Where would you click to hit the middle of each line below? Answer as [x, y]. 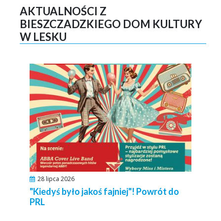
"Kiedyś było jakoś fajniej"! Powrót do [104, 191]
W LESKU [43, 37]
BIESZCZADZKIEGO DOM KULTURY [111, 24]
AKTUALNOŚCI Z [63, 11]
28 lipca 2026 [56, 179]
